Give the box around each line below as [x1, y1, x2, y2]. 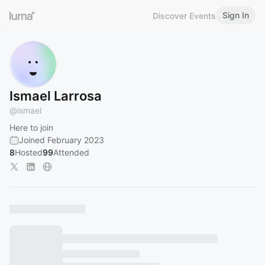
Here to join [9, 122, 53, 132]
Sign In [222, 10, 249, 20]
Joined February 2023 [19, 135, 104, 145]
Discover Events [153, 10, 216, 21]
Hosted [15, 147, 43, 157]
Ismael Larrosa [9, 88, 102, 104]
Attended [53, 147, 89, 157]
